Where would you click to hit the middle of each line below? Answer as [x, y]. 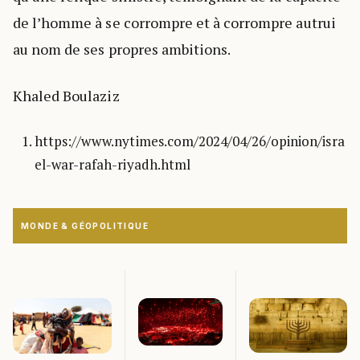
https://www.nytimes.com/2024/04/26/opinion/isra [190, 141]
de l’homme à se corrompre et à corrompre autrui [174, 22]
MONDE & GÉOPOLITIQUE [85, 225]
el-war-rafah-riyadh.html [112, 164]
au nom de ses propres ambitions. [122, 49]
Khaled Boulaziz [66, 95]
